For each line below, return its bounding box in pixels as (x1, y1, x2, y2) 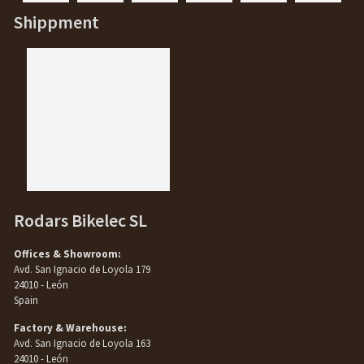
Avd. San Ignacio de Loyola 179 (14, 262, 151, 276)
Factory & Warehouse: (14, 320, 128, 335)
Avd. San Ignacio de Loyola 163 (14, 336, 151, 350)
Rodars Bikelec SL (14, 208, 148, 232)
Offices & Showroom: (14, 246, 122, 261)
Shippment (14, 10, 100, 33)
